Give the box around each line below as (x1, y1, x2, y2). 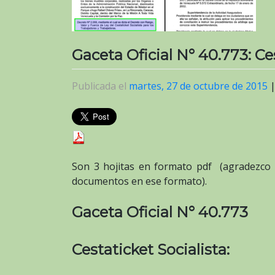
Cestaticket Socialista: (72, 240, 230, 258)
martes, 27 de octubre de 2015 (129, 79, 268, 93)
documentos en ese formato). (72, 174, 207, 188)
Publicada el (72, 79, 129, 93)
